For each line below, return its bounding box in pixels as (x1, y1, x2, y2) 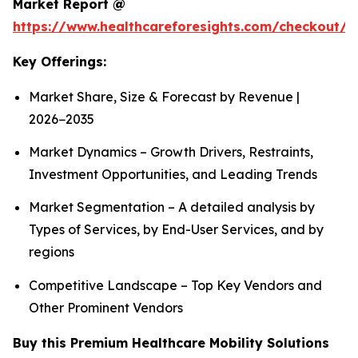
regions (29, 244, 74, 261)
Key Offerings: (13, 53, 106, 70)
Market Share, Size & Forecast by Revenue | (29, 88, 300, 105)
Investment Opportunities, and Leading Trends (29, 166, 317, 182)
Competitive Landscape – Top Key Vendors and (29, 276, 322, 293)
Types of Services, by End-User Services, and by (29, 221, 324, 238)
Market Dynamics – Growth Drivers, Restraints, (29, 144, 313, 160)
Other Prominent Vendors (29, 299, 183, 316)
